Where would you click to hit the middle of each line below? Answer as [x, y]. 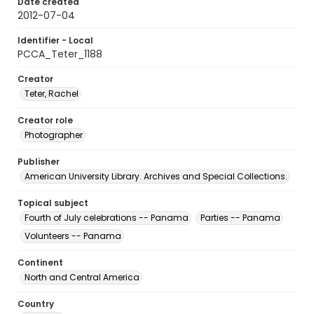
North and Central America [82, 277]
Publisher [39, 162]
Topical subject [53, 203]
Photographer [54, 135]
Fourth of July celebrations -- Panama [107, 218]
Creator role [45, 120]
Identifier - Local [55, 40]
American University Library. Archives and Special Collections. [156, 176]
